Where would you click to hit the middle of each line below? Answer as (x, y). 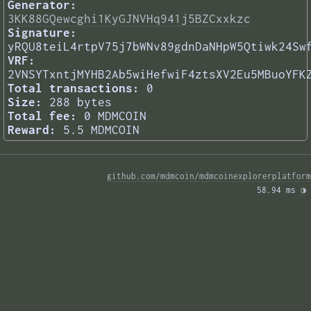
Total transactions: (74, 89)
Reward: (32, 130)
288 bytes (81, 102)
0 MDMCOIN (115, 116)
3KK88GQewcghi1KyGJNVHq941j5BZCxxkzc (129, 19)
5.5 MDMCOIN (101, 130)
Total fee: (42, 116)
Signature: (42, 33)
